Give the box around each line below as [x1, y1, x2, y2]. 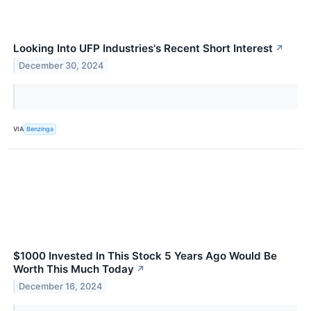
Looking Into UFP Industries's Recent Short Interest [13, 41, 273, 55]
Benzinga [26, 125, 54, 133]
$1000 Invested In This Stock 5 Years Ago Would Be [13, 249, 277, 262]
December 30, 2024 [19, 60, 104, 71]
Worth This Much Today [13, 262, 134, 276]
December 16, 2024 [19, 280, 103, 292]
